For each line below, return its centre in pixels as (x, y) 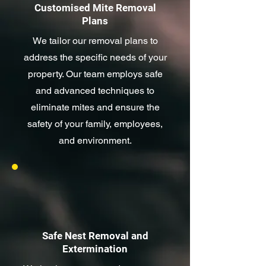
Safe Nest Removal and (95, 236)
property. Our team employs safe (95, 74)
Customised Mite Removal (95, 8)
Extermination (95, 249)
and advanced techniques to (95, 91)
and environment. (95, 140)
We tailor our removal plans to (95, 41)
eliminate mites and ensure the (95, 107)
